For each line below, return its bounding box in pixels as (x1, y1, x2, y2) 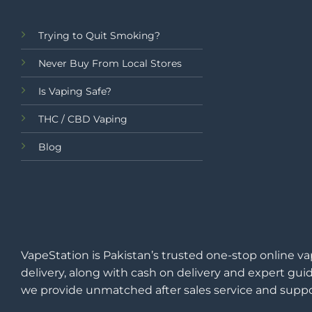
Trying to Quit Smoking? (38, 29, 160, 42)
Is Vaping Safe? (38, 85, 111, 98)
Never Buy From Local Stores (38, 57, 182, 70)
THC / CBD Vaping (38, 113, 127, 126)
